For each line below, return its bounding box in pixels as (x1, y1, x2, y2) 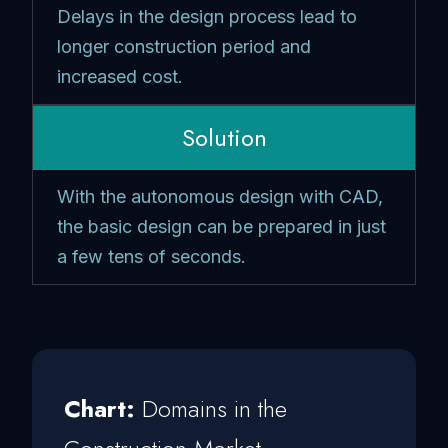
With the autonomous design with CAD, (57, 185, 383, 207)
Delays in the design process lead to (57, 5, 357, 27)
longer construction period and (57, 35, 311, 57)
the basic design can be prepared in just (57, 215, 386, 237)
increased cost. (57, 65, 183, 87)
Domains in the (142, 390, 287, 426)
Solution (181, 119, 267, 155)
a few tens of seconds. (57, 245, 246, 267)
